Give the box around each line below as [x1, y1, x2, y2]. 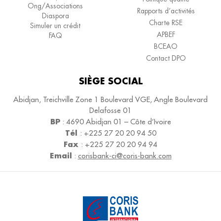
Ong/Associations [28, 1, 83, 10]
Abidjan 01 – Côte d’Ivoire [83, 116, 171, 126]
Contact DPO [146, 53, 186, 63]
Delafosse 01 [89, 105, 132, 115]
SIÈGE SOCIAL [78, 74, 143, 87]
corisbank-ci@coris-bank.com [77, 150, 172, 160]
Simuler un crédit [30, 21, 80, 30]
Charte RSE [149, 18, 183, 27]
